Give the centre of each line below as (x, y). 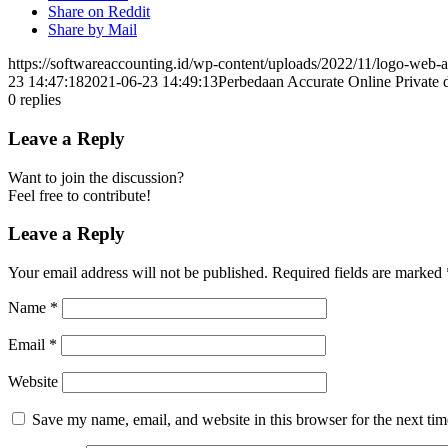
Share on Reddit (99, 12)
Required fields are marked (359, 273)
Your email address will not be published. (138, 273)
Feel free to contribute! (79, 195)
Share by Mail (92, 30)
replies (40, 100)
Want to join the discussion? (96, 177)
